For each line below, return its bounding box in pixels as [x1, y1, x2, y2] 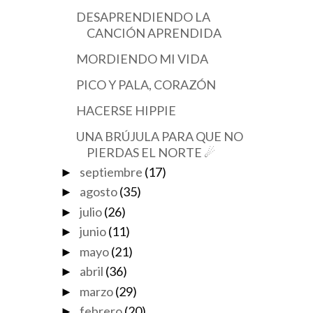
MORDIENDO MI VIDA [75, 51, 208, 66]
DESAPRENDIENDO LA [75, 9, 210, 24]
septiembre [79, 163, 143, 180]
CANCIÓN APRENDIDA [86, 25, 221, 41]
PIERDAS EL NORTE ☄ [86, 145, 215, 160]
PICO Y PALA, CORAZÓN [75, 77, 216, 92]
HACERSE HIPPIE [75, 103, 176, 118]
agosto [79, 184, 117, 199]
